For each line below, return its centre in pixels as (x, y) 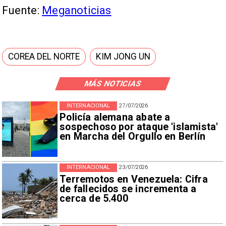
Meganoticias (77, 10)
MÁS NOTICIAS (113, 83)
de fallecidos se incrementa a (128, 189)
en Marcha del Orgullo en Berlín (132, 137)
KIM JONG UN (123, 57)
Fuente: (22, 10)
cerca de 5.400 (94, 198)
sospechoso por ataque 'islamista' (139, 127)
